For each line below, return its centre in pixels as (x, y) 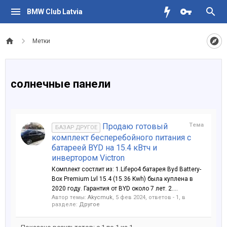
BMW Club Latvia (54, 12)
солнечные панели (61, 84)
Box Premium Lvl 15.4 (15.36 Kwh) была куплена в (122, 179)
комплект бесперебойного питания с (121, 138)
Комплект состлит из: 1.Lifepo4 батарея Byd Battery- (126, 169)
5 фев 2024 (130, 197)
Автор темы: (70, 197)
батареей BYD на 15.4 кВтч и (104, 148)
